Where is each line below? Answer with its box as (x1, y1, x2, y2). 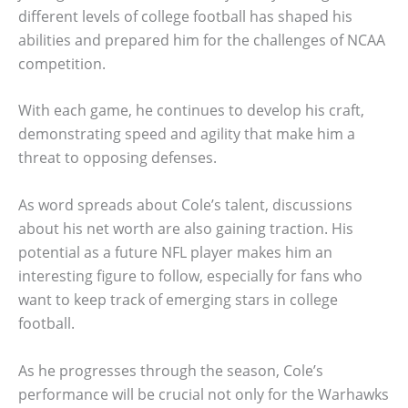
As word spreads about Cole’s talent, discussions (18, 194, 352, 215)
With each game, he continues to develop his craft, (18, 100, 364, 121)
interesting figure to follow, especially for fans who (18, 265, 362, 286)
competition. (18, 53, 106, 74)
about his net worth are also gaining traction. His (18, 218, 353, 239)
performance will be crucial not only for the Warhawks (18, 383, 389, 404)
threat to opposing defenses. (18, 148, 217, 168)
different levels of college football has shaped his (18, 5, 352, 26)
